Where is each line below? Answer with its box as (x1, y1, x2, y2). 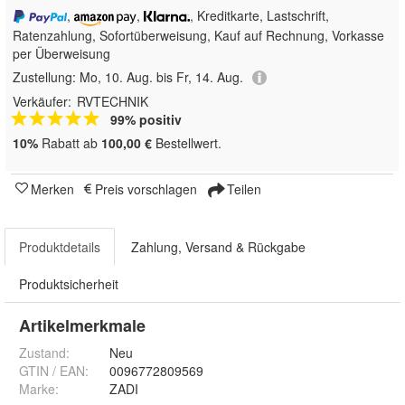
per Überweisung (13, 44, 110, 63)
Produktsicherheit (19, 275, 118, 294)
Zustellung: (13, 68, 80, 87)
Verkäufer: (13, 92, 71, 111)
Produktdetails (19, 238, 100, 257)
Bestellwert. (152, 134, 221, 153)
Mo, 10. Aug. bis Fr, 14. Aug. (80, 68, 243, 87)
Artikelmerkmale (19, 314, 146, 338)
